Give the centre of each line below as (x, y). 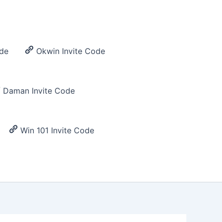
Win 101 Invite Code (57, 131)
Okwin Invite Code (71, 51)
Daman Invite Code (39, 91)
